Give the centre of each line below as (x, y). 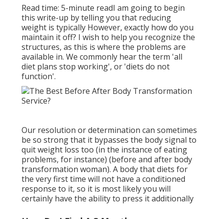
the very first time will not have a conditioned (103, 179)
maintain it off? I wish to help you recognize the (108, 37)
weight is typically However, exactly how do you (108, 28)
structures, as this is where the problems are (104, 47)
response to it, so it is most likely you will (96, 189)
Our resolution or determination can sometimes (109, 130)
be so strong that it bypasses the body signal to (109, 140)
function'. (39, 77)
